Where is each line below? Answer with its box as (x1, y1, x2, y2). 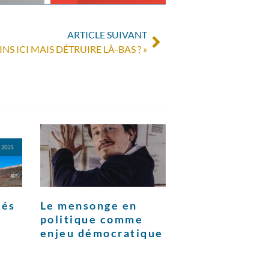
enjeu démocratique (40, 226, 163, 240)
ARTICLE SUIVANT (67, 28, 147, 40)
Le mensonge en (40, 199, 138, 213)
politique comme (40, 213, 144, 226)
